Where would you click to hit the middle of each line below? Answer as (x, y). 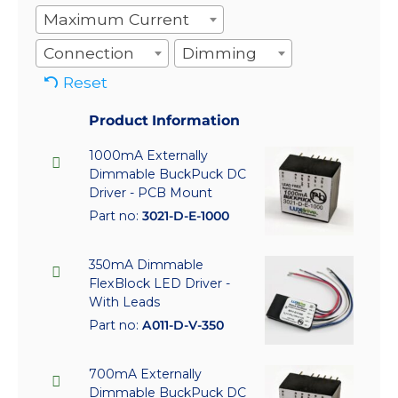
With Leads (124, 302)
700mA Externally (145, 374)
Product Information (164, 120)
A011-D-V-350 (183, 325)
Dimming (220, 52)
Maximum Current (116, 19)
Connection (89, 52)
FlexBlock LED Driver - (159, 283)
